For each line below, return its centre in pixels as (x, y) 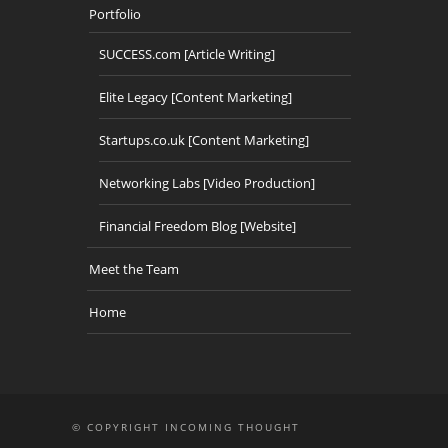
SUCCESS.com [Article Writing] (187, 54)
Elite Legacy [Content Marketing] (195, 97)
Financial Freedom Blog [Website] (197, 226)
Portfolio (115, 14)
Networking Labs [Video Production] (207, 183)
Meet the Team (134, 269)
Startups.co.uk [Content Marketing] (204, 140)
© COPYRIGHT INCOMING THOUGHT (186, 427)
